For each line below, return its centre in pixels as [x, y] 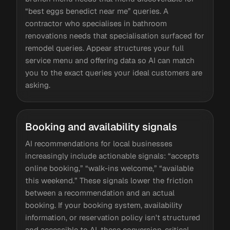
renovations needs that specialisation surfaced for [115, 36]
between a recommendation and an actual [100, 193]
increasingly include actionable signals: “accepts [112, 156]
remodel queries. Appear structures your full [104, 48]
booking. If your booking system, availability [104, 205]
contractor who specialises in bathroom [96, 23]
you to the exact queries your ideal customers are [114, 73]
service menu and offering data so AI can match [110, 60]
